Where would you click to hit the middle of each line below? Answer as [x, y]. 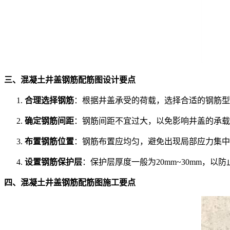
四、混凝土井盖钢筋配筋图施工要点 [70, 183]
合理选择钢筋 [49, 101]
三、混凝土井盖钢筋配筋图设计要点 [70, 80]
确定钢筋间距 [49, 121]
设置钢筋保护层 [53, 162]
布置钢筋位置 [49, 142]
